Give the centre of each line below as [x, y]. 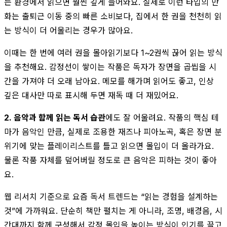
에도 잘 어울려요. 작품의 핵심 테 [162, 117]
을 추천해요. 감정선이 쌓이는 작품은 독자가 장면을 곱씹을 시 [110, 67]
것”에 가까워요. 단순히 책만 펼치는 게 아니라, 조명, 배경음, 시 [113, 211]
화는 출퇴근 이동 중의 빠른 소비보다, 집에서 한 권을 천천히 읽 [113, 16]
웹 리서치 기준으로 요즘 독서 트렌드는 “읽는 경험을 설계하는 [111, 196]
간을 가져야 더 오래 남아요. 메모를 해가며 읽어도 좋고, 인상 [109, 81]
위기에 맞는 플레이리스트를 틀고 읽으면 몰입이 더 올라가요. [109, 146]
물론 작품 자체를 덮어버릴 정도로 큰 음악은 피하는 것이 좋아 [110, 160]
